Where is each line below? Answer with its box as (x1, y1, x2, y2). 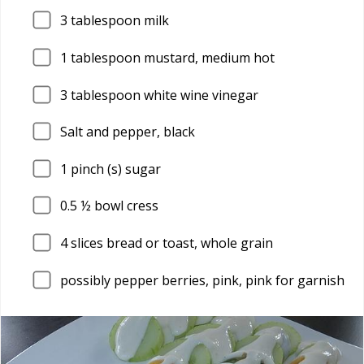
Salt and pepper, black (60, 123, 195, 141)
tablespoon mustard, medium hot (67, 48, 275, 67)
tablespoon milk (67, 11, 169, 30)
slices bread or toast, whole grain (67, 233, 273, 252)
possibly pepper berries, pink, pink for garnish (60, 271, 344, 289)
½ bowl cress (77, 197, 158, 215)
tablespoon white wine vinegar (67, 85, 258, 104)
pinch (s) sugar (67, 159, 161, 178)
